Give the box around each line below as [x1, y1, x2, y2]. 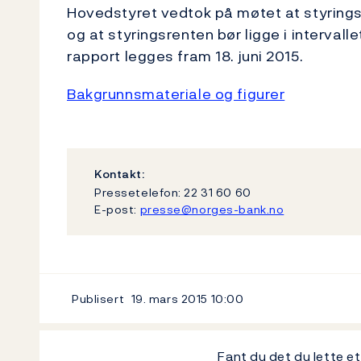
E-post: [94, 200, 140, 218]
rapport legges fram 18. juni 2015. [67, 45, 304, 67]
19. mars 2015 [128, 289, 211, 307]
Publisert [72, 289, 125, 307]
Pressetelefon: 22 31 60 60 [94, 183, 251, 201]
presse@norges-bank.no [139, 200, 284, 218]
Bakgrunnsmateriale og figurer [67, 83, 285, 105]
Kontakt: [94, 165, 145, 182]
